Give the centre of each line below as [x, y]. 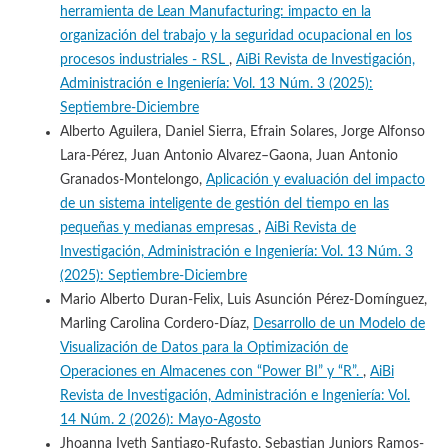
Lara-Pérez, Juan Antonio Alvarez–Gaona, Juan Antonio [228, 155]
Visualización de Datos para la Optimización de [203, 347]
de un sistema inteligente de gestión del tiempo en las [224, 203]
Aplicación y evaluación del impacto [315, 179]
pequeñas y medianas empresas [158, 227]
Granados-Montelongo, [132, 179]
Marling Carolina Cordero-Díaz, [156, 323]
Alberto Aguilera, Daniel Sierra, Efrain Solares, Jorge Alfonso [242, 131]
